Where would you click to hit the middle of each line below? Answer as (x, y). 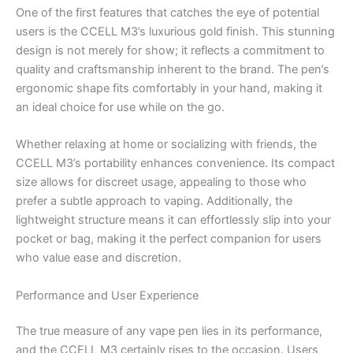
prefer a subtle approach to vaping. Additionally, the (154, 201)
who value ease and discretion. (98, 258)
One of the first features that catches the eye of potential (167, 12)
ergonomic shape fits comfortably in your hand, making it (169, 88)
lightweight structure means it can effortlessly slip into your (173, 220)
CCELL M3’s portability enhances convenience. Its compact (175, 163)
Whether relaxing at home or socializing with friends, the (166, 145)
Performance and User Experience (107, 295)
